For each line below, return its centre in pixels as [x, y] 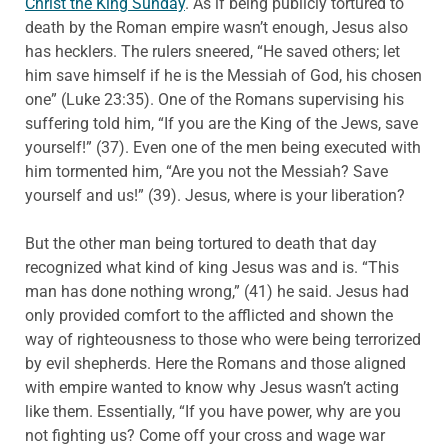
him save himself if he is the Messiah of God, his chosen [223, 76]
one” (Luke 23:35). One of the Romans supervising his [214, 100]
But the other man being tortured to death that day [201, 244]
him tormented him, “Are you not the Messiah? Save [206, 172]
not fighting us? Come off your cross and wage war [205, 436]
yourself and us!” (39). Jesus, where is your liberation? [215, 196]
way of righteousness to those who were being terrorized [223, 340]
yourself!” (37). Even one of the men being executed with [223, 148]
